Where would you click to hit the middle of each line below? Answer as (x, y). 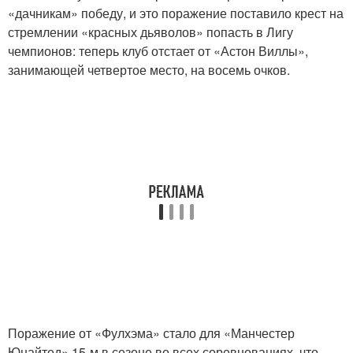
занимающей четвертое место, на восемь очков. (149, 69)
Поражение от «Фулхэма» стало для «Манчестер (151, 333)
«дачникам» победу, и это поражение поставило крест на (176, 13)
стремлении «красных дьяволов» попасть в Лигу (150, 32)
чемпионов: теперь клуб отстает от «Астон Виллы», (158, 50)
